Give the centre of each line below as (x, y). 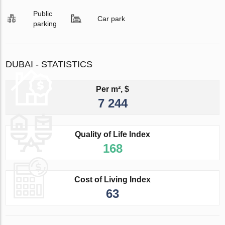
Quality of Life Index (113, 135)
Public (43, 14)
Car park (111, 19)
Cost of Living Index (113, 180)
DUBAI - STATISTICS (49, 65)
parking (45, 24)
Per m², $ (113, 89)
